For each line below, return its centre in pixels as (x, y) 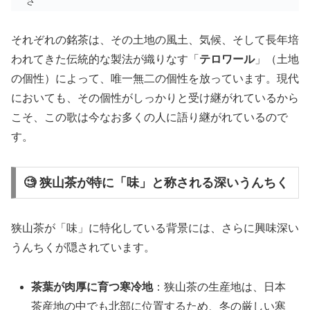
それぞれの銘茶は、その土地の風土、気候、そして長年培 (155, 40)
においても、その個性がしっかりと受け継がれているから (155, 98)
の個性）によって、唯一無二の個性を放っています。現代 (155, 79)
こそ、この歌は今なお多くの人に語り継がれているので (149, 118)
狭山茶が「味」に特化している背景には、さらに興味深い (155, 228)
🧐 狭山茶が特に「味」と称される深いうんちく (156, 182)
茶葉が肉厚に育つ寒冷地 (92, 286)
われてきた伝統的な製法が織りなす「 (105, 60)
